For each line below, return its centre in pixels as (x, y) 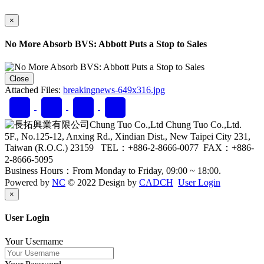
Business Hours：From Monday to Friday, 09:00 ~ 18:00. (113, 171)
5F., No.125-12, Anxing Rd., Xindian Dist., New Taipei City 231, (128, 137)
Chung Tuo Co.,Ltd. (206, 125)
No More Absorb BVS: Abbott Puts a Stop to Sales (106, 44)
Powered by (28, 183)
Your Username (34, 241)
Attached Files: (34, 90)
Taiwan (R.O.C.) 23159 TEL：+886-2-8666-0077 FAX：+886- (129, 148)
